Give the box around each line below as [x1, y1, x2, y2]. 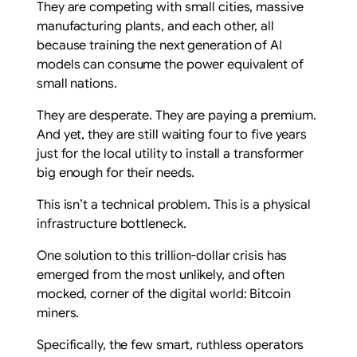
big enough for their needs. [37, 165, 195, 182]
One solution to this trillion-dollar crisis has [37, 248, 288, 265]
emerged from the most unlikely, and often [37, 267, 284, 284]
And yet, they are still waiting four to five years [37, 127, 308, 143]
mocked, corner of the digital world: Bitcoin [37, 286, 291, 303]
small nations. [37, 76, 117, 92]
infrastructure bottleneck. [37, 216, 186, 233]
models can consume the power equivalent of [37, 57, 304, 73]
